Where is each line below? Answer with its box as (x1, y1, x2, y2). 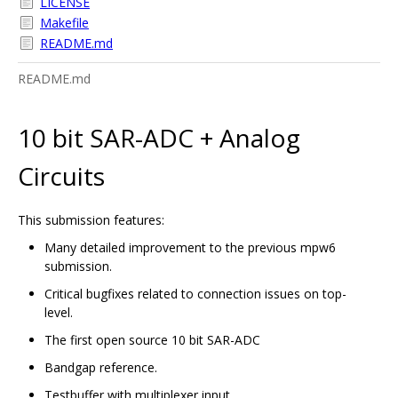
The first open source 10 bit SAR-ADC (44, 330, 260, 348)
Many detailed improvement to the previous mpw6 (44, 238, 336, 256)
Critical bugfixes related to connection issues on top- (44, 284, 346, 302)
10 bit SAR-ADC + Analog (18, 120, 300, 155)
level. (44, 303, 73, 321)
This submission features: (18, 211, 164, 228)
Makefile (40, 14, 89, 31)
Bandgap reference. (44, 358, 157, 376)
